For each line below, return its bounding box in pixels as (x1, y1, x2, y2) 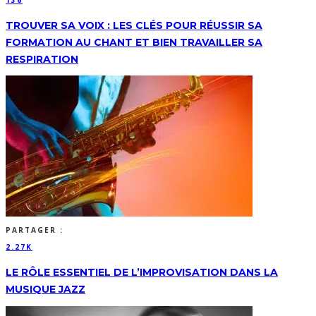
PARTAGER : (6, 225, 63, 236)
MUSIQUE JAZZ (6, 282, 85, 296)
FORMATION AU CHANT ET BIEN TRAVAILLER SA (6, 35, 262, 49)
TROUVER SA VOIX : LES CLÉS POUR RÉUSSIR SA (6, 18, 262, 32)
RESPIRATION (6, 52, 78, 66)
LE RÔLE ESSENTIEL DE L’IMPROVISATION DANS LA (6, 265, 278, 279)
